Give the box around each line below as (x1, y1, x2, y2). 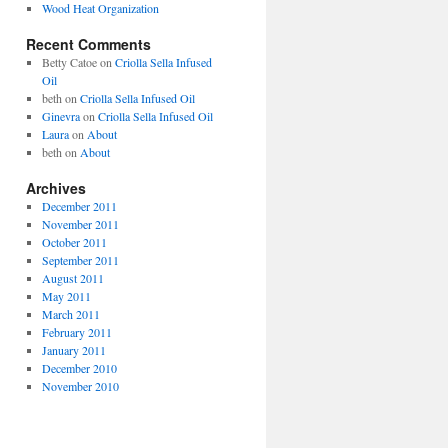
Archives (26, 178, 86, 198)
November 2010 (41, 378, 119, 394)
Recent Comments (26, 34, 151, 54)
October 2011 (41, 234, 107, 250)
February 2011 (41, 324, 112, 340)
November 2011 (41, 216, 119, 232)
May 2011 (41, 288, 91, 304)
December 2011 (41, 198, 117, 214)
